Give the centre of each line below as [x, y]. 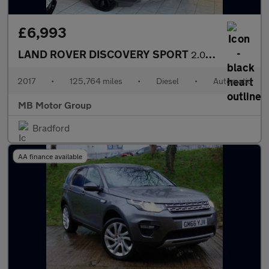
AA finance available [50, 156]
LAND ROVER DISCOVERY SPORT [104, 54]
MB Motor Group [55, 105]
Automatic [232, 81]
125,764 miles [96, 81]
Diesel [168, 81]
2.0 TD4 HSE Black [198, 54]
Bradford [51, 128]
